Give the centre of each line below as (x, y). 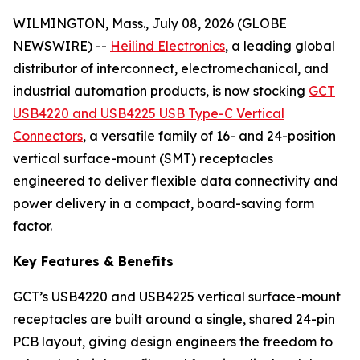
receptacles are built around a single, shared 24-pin (174, 319)
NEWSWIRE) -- (61, 46)
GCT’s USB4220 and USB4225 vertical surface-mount (177, 297)
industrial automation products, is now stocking (161, 91)
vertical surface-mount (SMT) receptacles (143, 158)
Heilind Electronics (168, 46)
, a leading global (280, 46)
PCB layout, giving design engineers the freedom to (173, 342)
